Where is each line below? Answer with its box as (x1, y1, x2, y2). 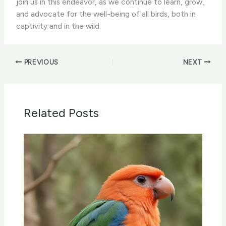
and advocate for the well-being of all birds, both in (16, 9, 196, 19)
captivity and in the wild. (16, 21, 101, 31)
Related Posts (24, 105, 99, 120)
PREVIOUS (22, 58, 59, 66)
